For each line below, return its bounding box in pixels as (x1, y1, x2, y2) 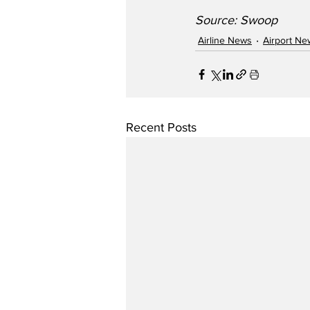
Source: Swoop (195, 13, 277, 27)
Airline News (198, 34, 252, 46)
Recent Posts (126, 120, 197, 134)
